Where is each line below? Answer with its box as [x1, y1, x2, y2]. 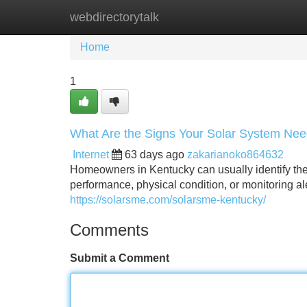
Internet [73, 149, 109, 160]
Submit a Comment [70, 252, 169, 264]
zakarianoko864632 [187, 149, 284, 160]
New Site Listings [140, 11, 225, 23]
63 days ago [125, 149, 184, 160]
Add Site [246, 11, 288, 23]
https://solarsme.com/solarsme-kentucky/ [70, 194, 266, 206]
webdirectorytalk [70, 10, 159, 24]
